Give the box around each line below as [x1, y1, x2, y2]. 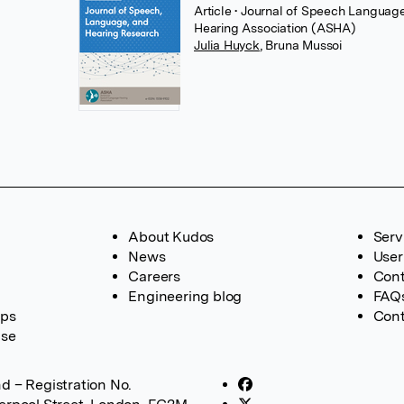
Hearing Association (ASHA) [194, 21, 356, 35]
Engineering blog [128, 288, 243, 305]
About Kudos [128, 228, 215, 245]
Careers [128, 268, 180, 285]
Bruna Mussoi [265, 38, 343, 52]
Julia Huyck [194, 38, 260, 52]
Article [194, 4, 235, 18]
